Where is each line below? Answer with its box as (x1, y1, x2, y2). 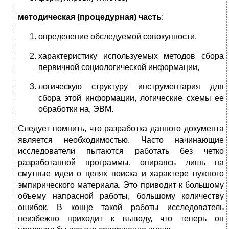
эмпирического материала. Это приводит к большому (18, 180, 224, 190)
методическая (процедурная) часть (18, 13, 162, 22)
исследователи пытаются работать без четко (18, 147, 224, 156)
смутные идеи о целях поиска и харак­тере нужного (18, 169, 224, 178)
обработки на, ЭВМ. (38, 105, 113, 114)
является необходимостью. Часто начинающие (18, 135, 224, 145)
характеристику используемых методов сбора (38, 52, 224, 61)
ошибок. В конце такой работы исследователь (18, 203, 224, 212)
